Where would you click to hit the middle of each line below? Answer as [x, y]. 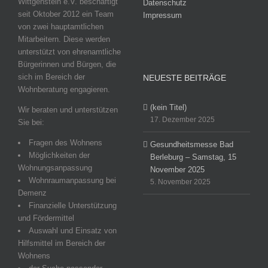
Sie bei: [31, 123]
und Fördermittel [46, 218]
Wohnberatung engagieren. [64, 90]
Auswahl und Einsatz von [73, 231]
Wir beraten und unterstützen [68, 110]
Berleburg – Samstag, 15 [193, 157]
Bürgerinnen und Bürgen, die [67, 65]
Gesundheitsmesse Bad [192, 145]
